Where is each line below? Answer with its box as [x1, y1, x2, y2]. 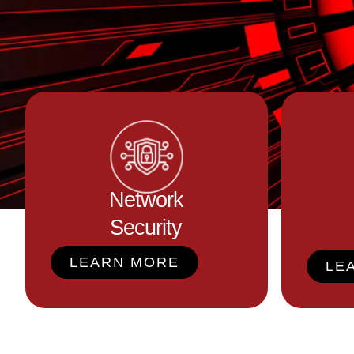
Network [108, 187, 183, 212]
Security [110, 215, 182, 239]
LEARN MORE [70, 254, 179, 270]
